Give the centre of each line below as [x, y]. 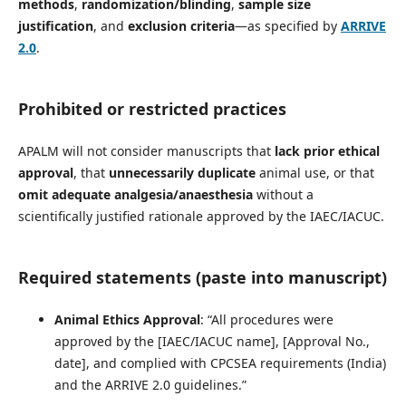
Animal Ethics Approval [127, 319]
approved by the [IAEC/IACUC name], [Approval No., [212, 341]
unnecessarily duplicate [182, 172]
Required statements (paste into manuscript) [202, 277]
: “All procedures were [266, 319]
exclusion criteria [181, 25]
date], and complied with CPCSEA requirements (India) [220, 362]
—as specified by [287, 25]
